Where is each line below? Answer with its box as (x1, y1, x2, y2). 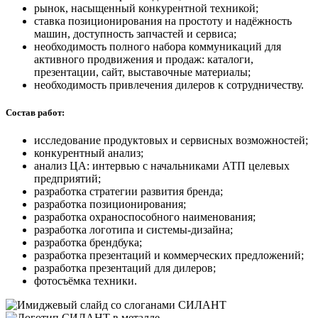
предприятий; (34, 172, 101, 185)
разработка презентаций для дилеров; (34, 261, 216, 274)
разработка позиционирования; (34, 197, 186, 210)
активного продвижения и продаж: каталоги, (34, 53, 253, 65)
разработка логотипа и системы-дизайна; (34, 223, 233, 236)
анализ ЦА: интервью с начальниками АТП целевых (34, 159, 290, 172)
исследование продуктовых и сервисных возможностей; (34, 133, 308, 146)
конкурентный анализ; (34, 146, 143, 159)
